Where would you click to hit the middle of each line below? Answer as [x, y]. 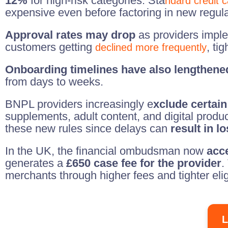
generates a [36, 163]
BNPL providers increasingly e [79, 104]
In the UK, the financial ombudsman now [106, 151]
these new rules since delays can [88, 129]
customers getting [50, 47]
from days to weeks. [54, 82]
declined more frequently [151, 47]
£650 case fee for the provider [144, 163]
